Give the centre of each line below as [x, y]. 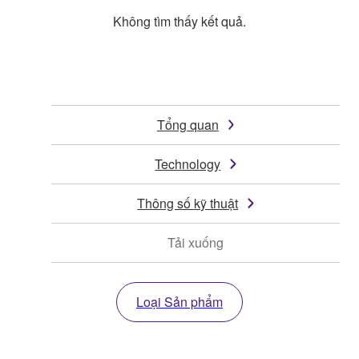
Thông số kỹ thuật [188, 204]
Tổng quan [188, 125]
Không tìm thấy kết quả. [179, 22]
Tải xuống [196, 243]
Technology [188, 164]
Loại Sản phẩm [179, 302]
